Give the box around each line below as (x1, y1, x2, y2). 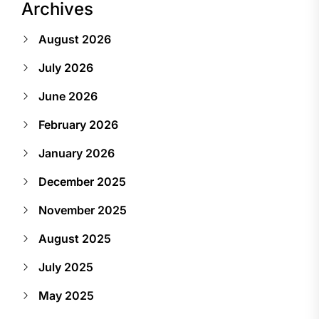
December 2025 (38, 174, 126, 189)
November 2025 (38, 202, 127, 217)
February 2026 (38, 117, 118, 132)
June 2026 (38, 88, 98, 103)
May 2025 (38, 288, 94, 303)
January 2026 (38, 145, 115, 160)
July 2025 (38, 259, 93, 274)
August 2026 (38, 31, 111, 46)
